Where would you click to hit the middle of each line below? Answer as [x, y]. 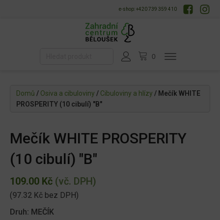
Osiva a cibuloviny [68, 94]
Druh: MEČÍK [32, 212]
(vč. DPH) [74, 181]
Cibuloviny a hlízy [126, 94]
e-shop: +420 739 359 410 [148, 9]
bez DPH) [61, 195]
